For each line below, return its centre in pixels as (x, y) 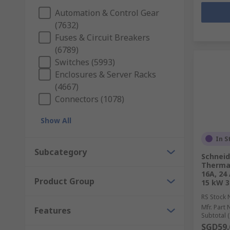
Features (53, 210)
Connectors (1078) (90, 99)
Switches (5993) (85, 62)
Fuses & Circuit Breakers (102, 37)
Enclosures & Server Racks (106, 74)
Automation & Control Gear (107, 13)
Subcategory (61, 152)
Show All (56, 120)
